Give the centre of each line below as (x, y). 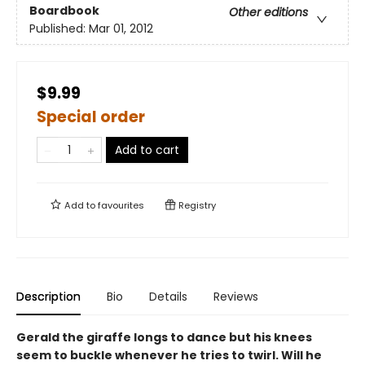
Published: (59, 29)
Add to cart (147, 150)
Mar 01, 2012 (121, 29)
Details (168, 297)
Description (48, 297)
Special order (91, 117)
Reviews (236, 297)
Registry (196, 205)
